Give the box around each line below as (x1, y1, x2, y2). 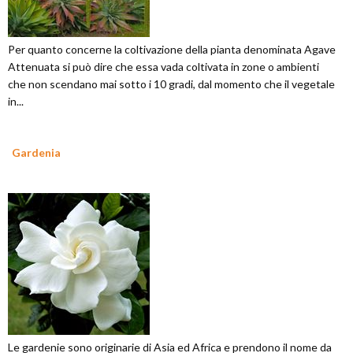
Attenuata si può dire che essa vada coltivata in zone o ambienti (8, 60, 319, 74)
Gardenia (12, 146, 61, 160)
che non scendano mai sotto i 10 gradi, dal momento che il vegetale (8, 77, 335, 91)
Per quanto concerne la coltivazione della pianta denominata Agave (8, 43, 336, 57)
